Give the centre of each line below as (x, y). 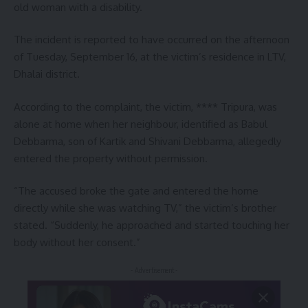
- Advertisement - (154, 270)
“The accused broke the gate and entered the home (136, 191)
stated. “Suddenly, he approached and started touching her (152, 225)
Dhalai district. (47, 74)
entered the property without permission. (111, 158)
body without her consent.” (77, 243)
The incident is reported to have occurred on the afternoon (152, 40)
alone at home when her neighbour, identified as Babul (141, 124)
